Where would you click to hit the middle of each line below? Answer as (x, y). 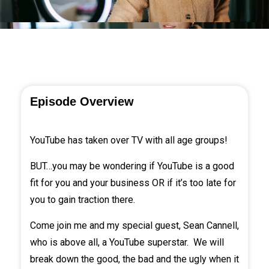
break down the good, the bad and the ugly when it (134, 259)
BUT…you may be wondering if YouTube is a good (132, 166)
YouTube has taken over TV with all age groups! (129, 141)
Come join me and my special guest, (107, 226)
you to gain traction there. (83, 200)
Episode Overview (82, 102)
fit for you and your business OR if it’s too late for (133, 183)
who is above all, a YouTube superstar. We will (127, 243)
